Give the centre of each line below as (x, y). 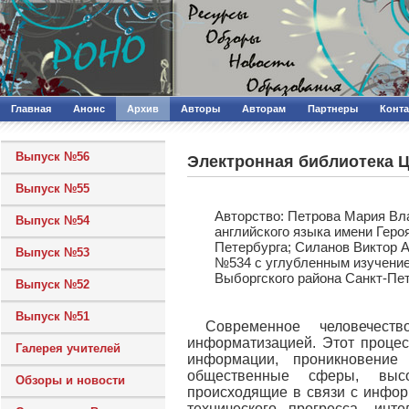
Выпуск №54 (52, 220)
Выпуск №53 (52, 252)
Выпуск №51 (52, 316)
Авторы (200, 109)
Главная (31, 109)
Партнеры (333, 109)
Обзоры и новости (70, 380)
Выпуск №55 (52, 189)
